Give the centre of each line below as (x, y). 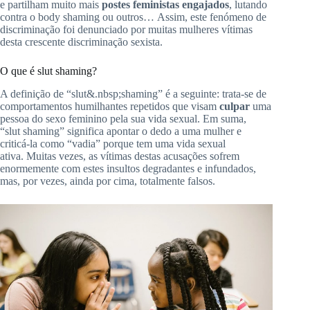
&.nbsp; (104, 93)
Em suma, (225, 118)
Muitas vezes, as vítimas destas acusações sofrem (133, 156)
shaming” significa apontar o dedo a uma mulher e (132, 131)
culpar (235, 106)
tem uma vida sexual (181, 143)
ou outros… (128, 17)
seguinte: (200, 93)
